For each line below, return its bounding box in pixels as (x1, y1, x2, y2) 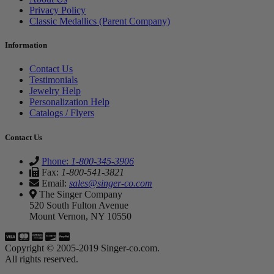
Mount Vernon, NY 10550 (29, 210, 131, 221)
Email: (39, 177, 69, 188)
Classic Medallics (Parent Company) (29, 16, 170, 27)
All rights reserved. (5, 253, 78, 264)
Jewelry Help (29, 86, 81, 97)
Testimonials (29, 75, 78, 86)
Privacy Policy (29, 5, 86, 16)
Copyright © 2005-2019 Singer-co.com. (5, 242, 160, 253)
